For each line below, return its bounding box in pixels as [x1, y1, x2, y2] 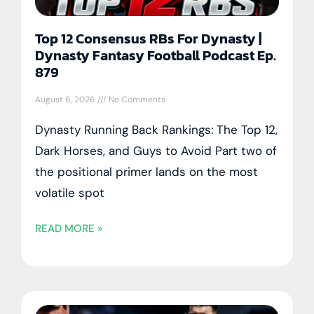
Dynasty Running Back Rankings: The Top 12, [35, 121, 278, 137]
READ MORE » [35, 221, 102, 235]
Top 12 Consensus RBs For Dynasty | [35, 27, 261, 49]
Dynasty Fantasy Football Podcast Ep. [35, 44, 276, 66]
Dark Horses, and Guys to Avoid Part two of [35, 142, 277, 158]
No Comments [107, 93, 165, 105]
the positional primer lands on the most [35, 163, 258, 179]
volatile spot [35, 184, 104, 200]
